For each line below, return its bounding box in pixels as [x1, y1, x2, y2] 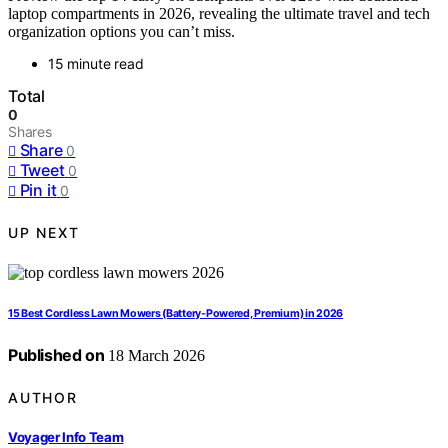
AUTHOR [8, 388, 78, 406]
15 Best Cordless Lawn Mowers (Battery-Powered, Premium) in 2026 [8, 307, 344, 321]
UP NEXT [8, 223, 80, 241]
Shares [8, 123, 52, 141]
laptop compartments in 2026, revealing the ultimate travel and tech [8, 5, 430, 23]
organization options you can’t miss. [8, 23, 235, 41]
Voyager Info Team [8, 428, 124, 445]
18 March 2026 [104, 347, 206, 365]
